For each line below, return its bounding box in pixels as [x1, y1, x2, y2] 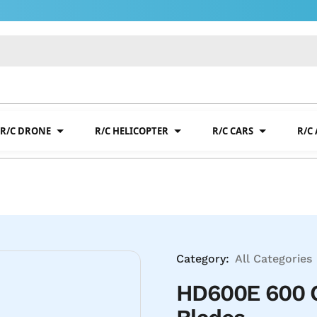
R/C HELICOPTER [95, 124, 168, 137]
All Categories [235, 252, 312, 265]
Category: [176, 252, 229, 265]
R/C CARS [212, 124, 253, 137]
